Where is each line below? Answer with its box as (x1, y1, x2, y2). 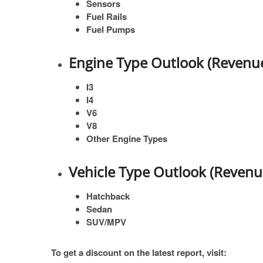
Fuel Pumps (86, 23, 135, 36)
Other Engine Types (86, 132, 167, 145)
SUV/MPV (86, 215, 126, 228)
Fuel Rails (86, 10, 127, 23)
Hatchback (86, 190, 130, 203)
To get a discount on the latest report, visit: (51, 246, 227, 259)
